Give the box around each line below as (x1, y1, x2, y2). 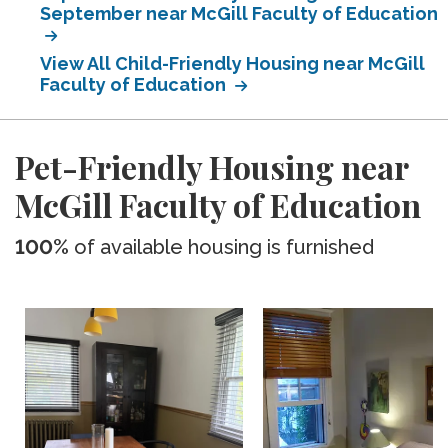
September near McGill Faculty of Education (40, 3, 438, 24)
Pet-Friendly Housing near (15, 145, 408, 188)
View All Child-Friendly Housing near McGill (40, 53, 425, 74)
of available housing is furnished (69, 235, 374, 259)
